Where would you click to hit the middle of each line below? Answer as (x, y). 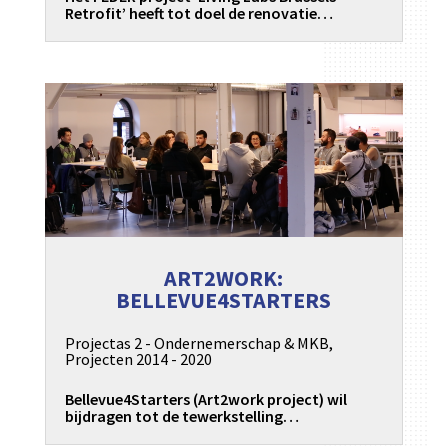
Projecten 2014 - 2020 (138, 358)
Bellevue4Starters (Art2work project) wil (205, 398)
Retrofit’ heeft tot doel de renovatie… (198, 13)
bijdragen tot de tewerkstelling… (181, 415)
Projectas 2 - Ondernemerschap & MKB (196, 342)
